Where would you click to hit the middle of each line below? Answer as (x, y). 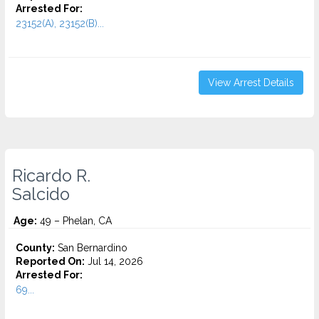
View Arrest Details (251, 83)
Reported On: (50, 261)
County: (35, 248)
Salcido (41, 194)
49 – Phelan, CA (74, 221)
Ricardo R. (51, 176)
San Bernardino (91, 248)
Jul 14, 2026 (114, 261)
